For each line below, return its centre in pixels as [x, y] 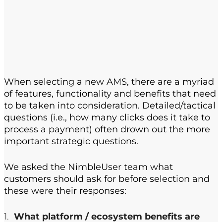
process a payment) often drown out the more [107, 130]
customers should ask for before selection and [107, 179]
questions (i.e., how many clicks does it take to [107, 118]
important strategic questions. [71, 141]
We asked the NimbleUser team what [88, 167]
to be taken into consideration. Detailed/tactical [110, 106]
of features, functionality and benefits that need [110, 94]
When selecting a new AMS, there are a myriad [109, 82]
